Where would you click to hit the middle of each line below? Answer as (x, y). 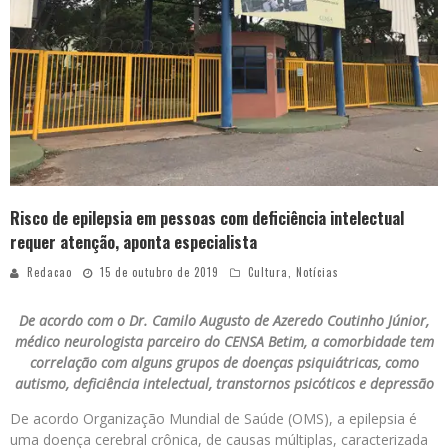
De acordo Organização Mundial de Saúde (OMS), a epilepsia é (213, 418)
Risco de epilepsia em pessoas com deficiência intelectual (207, 218)
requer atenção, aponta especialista (133, 242)
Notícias (317, 272)
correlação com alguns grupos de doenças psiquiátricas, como (224, 362)
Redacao (49, 272)
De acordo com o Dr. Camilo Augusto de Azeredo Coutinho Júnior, (224, 320)
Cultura (268, 272)
